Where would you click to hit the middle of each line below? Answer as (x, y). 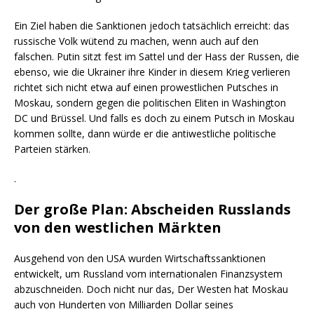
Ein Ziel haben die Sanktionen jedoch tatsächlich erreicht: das (152, 26)
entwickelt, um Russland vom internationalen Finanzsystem (148, 274)
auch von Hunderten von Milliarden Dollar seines (124, 305)
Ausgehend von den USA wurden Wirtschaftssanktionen (140, 259)
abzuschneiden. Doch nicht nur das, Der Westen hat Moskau (151, 289)
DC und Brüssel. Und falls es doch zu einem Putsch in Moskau (154, 118)
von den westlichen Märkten (118, 228)
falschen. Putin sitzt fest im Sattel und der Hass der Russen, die (157, 57)
